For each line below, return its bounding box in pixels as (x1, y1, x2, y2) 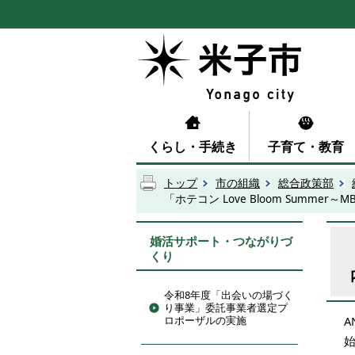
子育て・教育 (268, 138, 344, 155)
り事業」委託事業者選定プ (164, 300, 288, 315)
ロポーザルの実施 (164, 313, 246, 327)
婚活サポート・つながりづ (150, 233, 292, 249)
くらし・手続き (148, 138, 237, 155)
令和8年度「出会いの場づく (164, 288, 293, 302)
